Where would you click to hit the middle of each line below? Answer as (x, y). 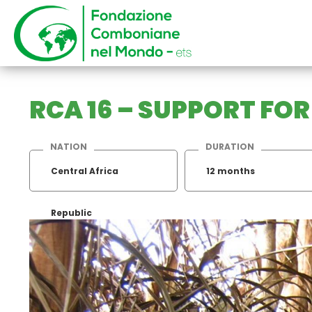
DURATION (229, 147)
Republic (71, 213)
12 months (230, 171)
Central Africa (85, 171)
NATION (69, 147)
